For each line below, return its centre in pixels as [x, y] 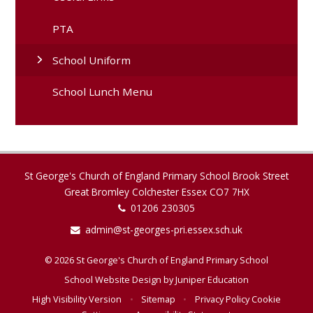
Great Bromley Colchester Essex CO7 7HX [156, 192]
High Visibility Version [77, 299]
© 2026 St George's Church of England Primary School [156, 260]
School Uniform [92, 60]
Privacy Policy [222, 299]
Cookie [266, 299]
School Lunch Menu [103, 92]
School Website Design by [120, 280]
